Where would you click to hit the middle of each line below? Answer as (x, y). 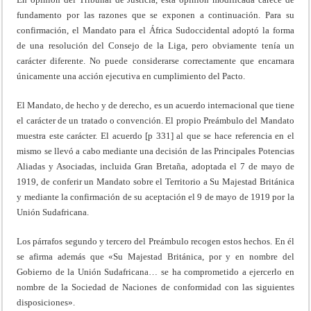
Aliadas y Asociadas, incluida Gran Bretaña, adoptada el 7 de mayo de (155, 166)
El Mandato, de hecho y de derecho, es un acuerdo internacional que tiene (155, 105)
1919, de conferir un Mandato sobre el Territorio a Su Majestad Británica (155, 181)
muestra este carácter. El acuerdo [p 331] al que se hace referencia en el (155, 135)
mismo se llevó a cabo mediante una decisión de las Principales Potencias (155, 151)
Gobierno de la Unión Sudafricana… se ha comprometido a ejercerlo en (155, 271)
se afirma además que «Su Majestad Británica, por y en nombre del (155, 256)
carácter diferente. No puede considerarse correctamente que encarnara (155, 60)
